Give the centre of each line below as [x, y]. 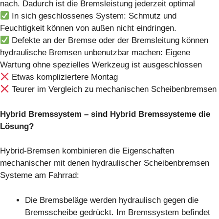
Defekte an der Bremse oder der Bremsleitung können [109, 41]
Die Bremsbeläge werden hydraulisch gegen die [112, 200]
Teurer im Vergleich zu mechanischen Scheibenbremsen [113, 89]
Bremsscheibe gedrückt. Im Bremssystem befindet [118, 212]
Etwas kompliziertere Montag [64, 77]
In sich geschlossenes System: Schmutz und [93, 16]
